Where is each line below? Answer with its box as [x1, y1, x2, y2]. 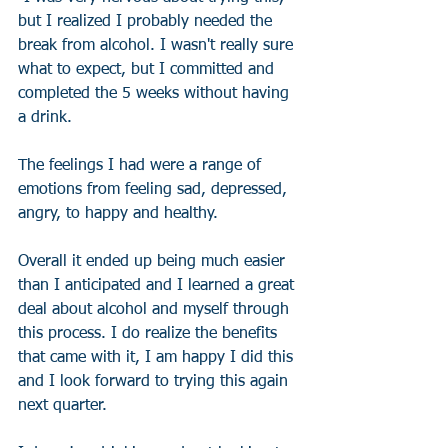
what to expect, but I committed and [18, 62, 279, 78]
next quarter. [18, 398, 117, 414]
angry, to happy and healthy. [18, 206, 223, 222]
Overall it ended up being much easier [18, 254, 290, 270]
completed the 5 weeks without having [18, 86, 294, 102]
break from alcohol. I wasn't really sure [18, 38, 298, 54]
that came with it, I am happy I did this [18, 350, 298, 366]
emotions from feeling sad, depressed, [18, 182, 292, 198]
